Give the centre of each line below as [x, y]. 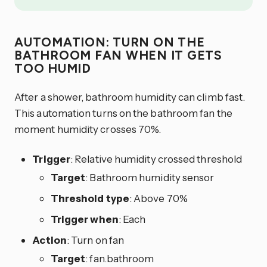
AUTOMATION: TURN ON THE [110, 42]
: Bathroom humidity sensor [150, 177]
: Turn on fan [95, 240]
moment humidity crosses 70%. [88, 129]
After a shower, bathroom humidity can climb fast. [130, 97]
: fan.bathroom [120, 258]
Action [49, 240]
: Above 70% [158, 198]
